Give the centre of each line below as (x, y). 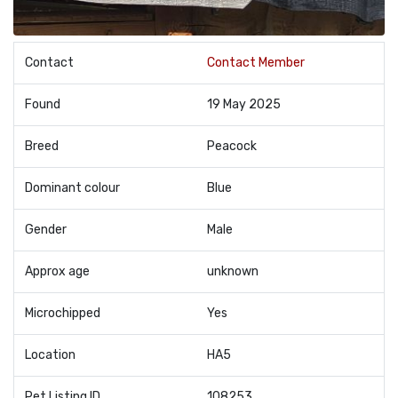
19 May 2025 (244, 104)
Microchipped (63, 313)
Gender (46, 230)
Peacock (232, 146)
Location (50, 355)
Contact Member (256, 63)
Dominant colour (72, 188)
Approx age (57, 271)
